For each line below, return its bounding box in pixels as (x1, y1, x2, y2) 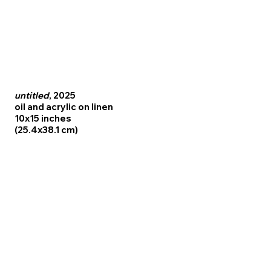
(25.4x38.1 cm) (14, 124, 78, 136)
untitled (14, 90, 49, 102)
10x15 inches (14, 113, 71, 125)
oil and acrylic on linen (14, 101, 113, 113)
